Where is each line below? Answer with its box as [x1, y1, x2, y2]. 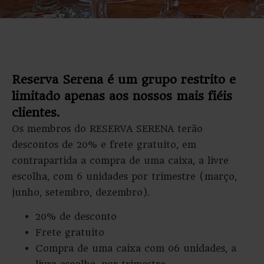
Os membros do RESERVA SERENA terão [12, 123, 203, 134]
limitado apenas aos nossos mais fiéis [12, 89, 232, 103]
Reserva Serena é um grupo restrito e [12, 72, 236, 87]
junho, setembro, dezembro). [12, 187, 150, 198]
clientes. [12, 105, 60, 120]
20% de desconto [35, 211, 117, 223]
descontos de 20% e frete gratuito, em [12, 139, 196, 150]
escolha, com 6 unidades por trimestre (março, [12, 171, 237, 182]
